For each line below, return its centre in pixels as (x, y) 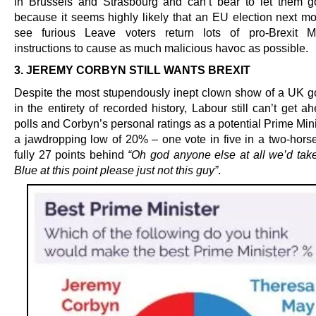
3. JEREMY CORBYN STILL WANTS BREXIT (132, 70)
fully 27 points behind (71, 154)
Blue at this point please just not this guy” (116, 170)
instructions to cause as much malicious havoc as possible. (161, 48)
